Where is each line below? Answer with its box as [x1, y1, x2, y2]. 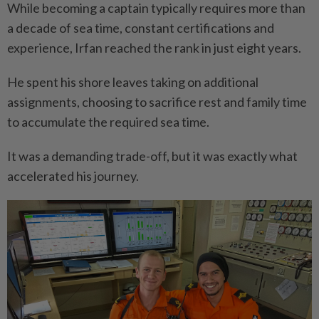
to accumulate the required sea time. [7, 113, 209, 130]
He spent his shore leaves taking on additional [7, 73, 258, 90]
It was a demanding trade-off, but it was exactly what [7, 147, 298, 164]
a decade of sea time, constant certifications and [7, 19, 274, 36]
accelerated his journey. [7, 167, 139, 184]
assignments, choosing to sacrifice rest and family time [7, 93, 307, 110]
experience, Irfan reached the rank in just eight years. [7, 39, 301, 56]
